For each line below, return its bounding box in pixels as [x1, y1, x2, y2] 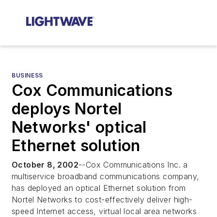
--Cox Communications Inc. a [78, 160, 188, 170]
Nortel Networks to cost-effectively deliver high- [12, 195, 193, 204]
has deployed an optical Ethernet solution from [12, 183, 186, 193]
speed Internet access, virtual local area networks [12, 206, 197, 216]
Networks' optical [12, 118, 147, 137]
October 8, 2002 [12, 160, 78, 170]
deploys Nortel [12, 99, 122, 118]
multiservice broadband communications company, [12, 171, 200, 181]
